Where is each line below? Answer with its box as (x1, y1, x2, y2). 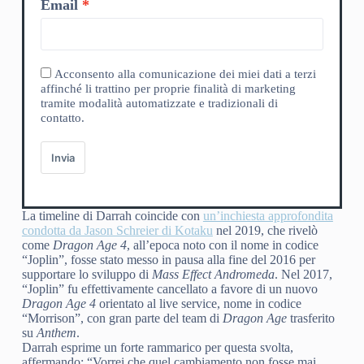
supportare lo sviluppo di (21, 266, 152, 281)
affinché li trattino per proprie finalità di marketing (40, 81, 296, 95)
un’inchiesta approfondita (202, 208, 333, 223)
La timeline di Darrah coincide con (21, 208, 203, 223)
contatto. (40, 110, 84, 124)
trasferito (286, 310, 335, 325)
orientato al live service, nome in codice (95, 296, 301, 310)
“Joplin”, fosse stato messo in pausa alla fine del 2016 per (21, 252, 315, 266)
